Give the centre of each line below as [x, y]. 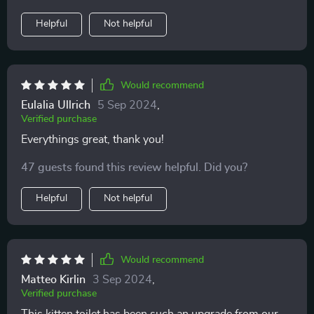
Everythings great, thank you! [93, 139]
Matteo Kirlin [53, 280]
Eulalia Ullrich [56, 105]
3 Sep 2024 [122, 280]
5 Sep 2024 [127, 105]
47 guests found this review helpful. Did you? [134, 168]
